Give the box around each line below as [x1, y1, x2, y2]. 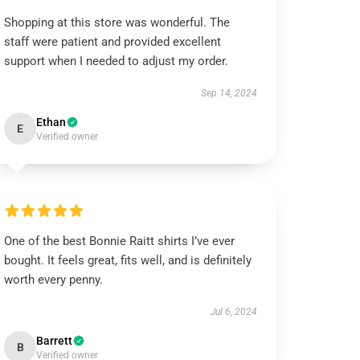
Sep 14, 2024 [200, 88, 257, 99]
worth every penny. [4, 272, 104, 287]
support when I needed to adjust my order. [4, 54, 229, 68]
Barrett [36, 334, 73, 347]
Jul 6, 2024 [210, 306, 257, 317]
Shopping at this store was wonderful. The [4, 15, 231, 30]
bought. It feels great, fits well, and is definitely [4, 253, 252, 268]
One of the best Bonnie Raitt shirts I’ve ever [4, 234, 235, 248]
